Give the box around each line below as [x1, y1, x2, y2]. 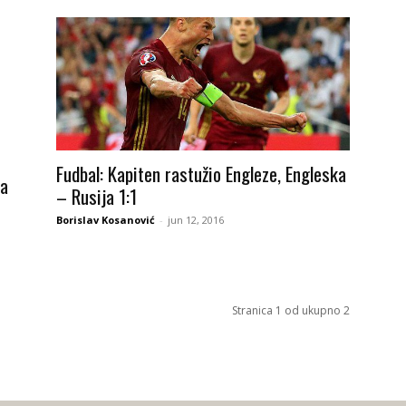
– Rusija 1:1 [56, 182, 137, 211]
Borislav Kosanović [56, 213, 155, 227]
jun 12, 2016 [168, 213, 224, 227]
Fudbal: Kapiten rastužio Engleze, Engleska [56, 159, 346, 188]
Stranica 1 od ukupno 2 [232, 303, 350, 318]
